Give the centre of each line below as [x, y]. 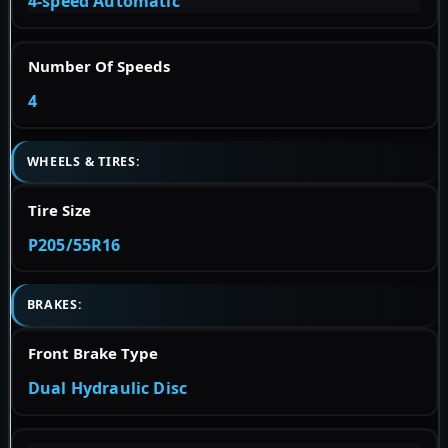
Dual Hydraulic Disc [108, 388]
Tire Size [59, 209]
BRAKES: [58, 305]
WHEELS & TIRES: [87, 161]
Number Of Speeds [99, 66]
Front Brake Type [93, 353]
